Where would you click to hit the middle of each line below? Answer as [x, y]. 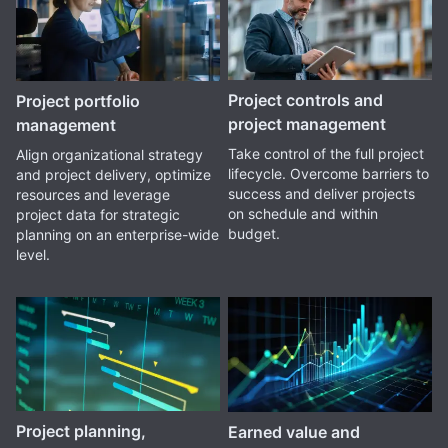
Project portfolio [78, 100]
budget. [253, 234]
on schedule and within [302, 214]
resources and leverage [93, 194]
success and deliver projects [321, 194]
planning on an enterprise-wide [117, 234]
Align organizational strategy [109, 154]
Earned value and [293, 431]
